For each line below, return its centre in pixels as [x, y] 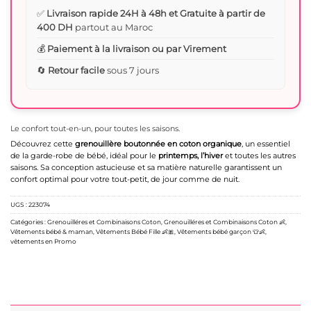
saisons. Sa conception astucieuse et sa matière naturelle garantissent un [146, 168]
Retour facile [76, 70]
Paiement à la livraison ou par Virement [137, 48]
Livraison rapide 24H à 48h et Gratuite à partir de [156, 13]
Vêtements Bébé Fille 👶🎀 [135, 231]
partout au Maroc [113, 27]
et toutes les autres [259, 156]
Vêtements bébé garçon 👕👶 [221, 231]
